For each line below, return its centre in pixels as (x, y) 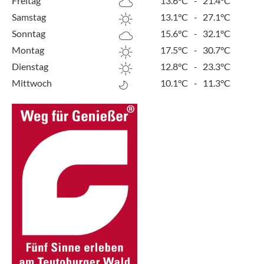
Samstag (29, 16)
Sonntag (29, 33)
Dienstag (30, 66)
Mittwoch (32, 82)
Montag (28, 49)
